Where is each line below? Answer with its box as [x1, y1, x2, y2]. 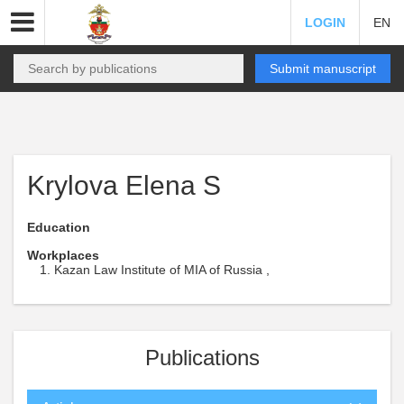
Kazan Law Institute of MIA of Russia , [54, 262, 270, 277]
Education [27, 220, 90, 234]
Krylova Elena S [27, 170, 221, 200]
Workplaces [27, 248, 99, 262]
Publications [144, 345, 260, 370]
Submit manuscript [270, 61, 376, 76]
